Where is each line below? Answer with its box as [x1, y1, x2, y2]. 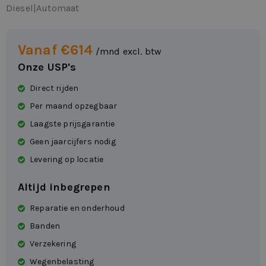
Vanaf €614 [18, 42, 93, 59]
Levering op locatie [30, 154, 104, 165]
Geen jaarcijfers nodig [30, 137, 116, 147]
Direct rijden [30, 83, 79, 94]
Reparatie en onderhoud [30, 203, 125, 214]
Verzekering [30, 239, 76, 249]
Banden [30, 221, 61, 232]
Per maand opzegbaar [30, 101, 118, 112]
